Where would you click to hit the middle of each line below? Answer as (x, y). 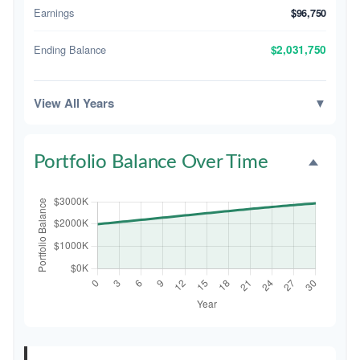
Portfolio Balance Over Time (151, 162)
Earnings (54, 12)
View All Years (74, 103)
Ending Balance (70, 49)
